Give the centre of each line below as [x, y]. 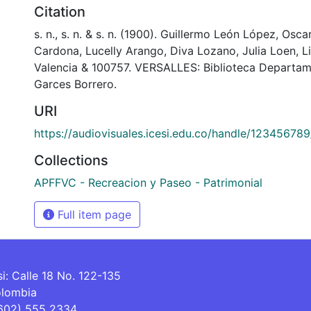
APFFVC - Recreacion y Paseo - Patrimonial [148, 182]
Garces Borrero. [75, 84]
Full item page [93, 214]
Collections [71, 160]
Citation [60, 11]
